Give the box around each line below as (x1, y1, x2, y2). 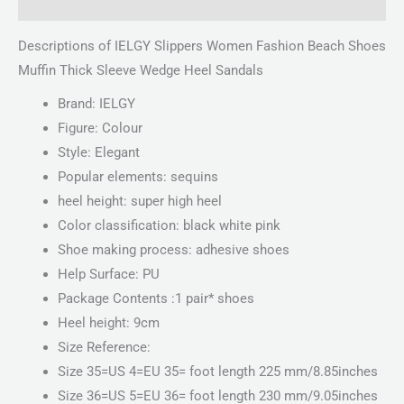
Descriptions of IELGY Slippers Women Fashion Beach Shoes (18, 38, 386, 55)
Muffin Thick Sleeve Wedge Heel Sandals (18, 62, 263, 79)
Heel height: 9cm (57, 315, 160, 332)
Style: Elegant (57, 144, 140, 161)
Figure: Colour (57, 120, 142, 137)
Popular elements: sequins (57, 169, 218, 186)
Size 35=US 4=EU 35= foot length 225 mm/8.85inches (57, 363, 378, 381)
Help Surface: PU (57, 266, 160, 283)
